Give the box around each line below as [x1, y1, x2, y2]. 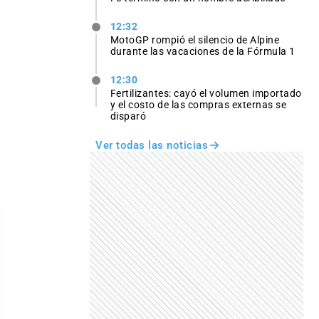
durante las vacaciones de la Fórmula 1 [110, 46, 296, 58]
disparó [110, 110, 147, 122]
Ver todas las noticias [95, 139, 208, 152]
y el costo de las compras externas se [110, 99, 287, 111]
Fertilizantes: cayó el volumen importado [110, 88, 302, 100]
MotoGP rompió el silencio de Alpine [110, 34, 280, 46]
